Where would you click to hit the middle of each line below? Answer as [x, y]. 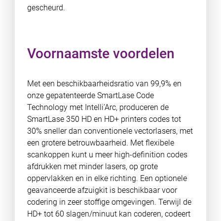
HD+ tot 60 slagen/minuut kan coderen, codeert [109, 214]
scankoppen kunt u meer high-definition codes [107, 155]
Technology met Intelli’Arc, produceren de [98, 107]
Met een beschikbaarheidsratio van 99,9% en [104, 84]
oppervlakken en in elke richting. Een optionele [107, 178]
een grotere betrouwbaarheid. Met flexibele [100, 143]
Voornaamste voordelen [101, 54]
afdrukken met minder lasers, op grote [92, 166]
